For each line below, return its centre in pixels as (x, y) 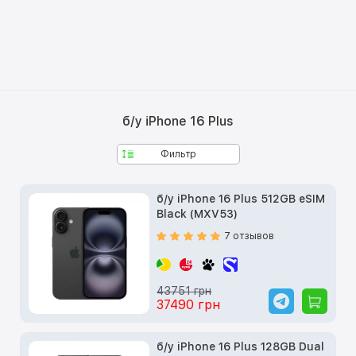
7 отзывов (250, 236)
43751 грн (184, 290)
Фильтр (178, 154)
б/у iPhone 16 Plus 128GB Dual (241, 346)
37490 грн (189, 304)
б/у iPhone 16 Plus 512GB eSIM (241, 198)
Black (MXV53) (197, 213)
